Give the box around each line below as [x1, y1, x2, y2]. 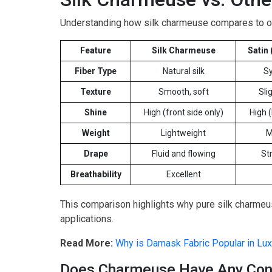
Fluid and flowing [151, 149, 216, 159]
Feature [80, 46, 111, 56]
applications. [60, 213, 114, 225]
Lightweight [161, 128, 206, 138]
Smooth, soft [158, 87, 209, 97]
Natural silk [162, 66, 205, 76]
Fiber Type [75, 66, 117, 76]
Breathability [70, 169, 121, 180]
